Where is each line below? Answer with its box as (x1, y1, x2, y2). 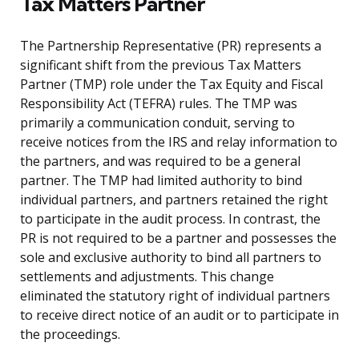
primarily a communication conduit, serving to (20, 114, 295, 132)
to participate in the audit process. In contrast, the (20, 210, 321, 228)
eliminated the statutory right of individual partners (20, 287, 330, 305)
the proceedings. (20, 325, 120, 344)
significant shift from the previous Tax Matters (20, 56, 301, 75)
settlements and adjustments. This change (20, 268, 274, 286)
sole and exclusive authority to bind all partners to (20, 248, 321, 267)
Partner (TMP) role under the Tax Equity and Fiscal (20, 75, 323, 94)
